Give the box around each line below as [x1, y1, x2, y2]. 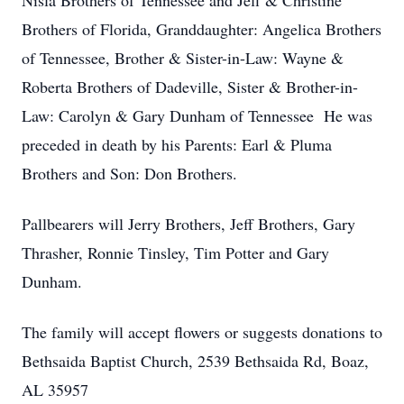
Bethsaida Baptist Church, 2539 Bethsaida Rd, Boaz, [22, 350, 369, 372]
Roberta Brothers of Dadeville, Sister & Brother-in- [22, 76, 358, 97]
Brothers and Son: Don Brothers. [22, 162, 237, 184]
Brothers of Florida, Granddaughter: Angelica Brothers [22, 18, 381, 40]
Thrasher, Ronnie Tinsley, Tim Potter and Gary [22, 242, 329, 263]
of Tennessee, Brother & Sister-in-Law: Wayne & [22, 47, 344, 69]
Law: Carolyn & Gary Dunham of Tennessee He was [22, 105, 372, 126]
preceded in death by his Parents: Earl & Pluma [22, 133, 332, 155]
